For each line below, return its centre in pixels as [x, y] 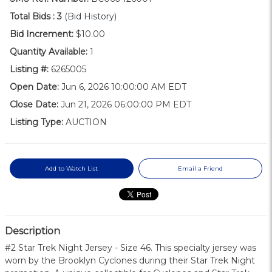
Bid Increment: [42, 34]
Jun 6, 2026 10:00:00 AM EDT [123, 87]
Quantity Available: [49, 52]
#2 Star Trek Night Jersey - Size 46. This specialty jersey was [131, 248]
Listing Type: [36, 122]
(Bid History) [90, 17]
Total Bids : [32, 17]
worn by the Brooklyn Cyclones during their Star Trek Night [130, 261]
